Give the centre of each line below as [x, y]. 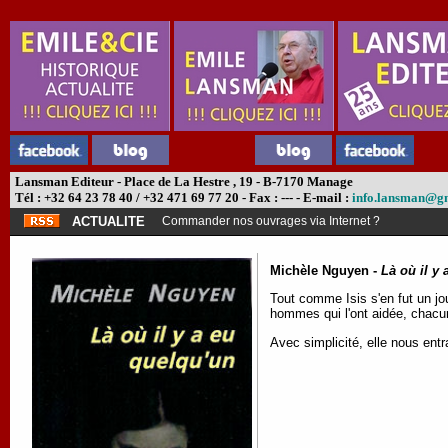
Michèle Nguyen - [325, 270]
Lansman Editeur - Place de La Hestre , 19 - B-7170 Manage [182, 181]
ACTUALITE [108, 221]
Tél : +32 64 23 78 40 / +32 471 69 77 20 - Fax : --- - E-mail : [182, 197]
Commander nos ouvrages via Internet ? [271, 221]
